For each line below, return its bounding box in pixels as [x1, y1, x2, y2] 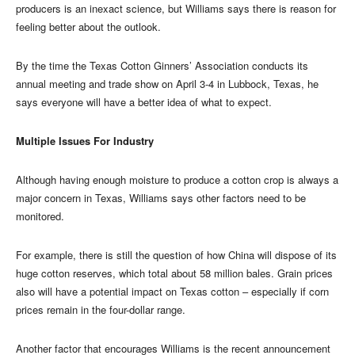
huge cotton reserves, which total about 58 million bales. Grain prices [16, 265, 333, 281]
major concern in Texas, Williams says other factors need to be [16, 189, 306, 205]
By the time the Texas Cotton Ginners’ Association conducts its [16, 57, 308, 73]
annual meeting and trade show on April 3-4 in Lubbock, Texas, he [16, 75, 319, 91]
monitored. [16, 208, 64, 223]
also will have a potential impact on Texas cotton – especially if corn [16, 283, 329, 299]
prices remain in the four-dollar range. [16, 301, 185, 317]
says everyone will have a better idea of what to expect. [16, 94, 272, 109]
